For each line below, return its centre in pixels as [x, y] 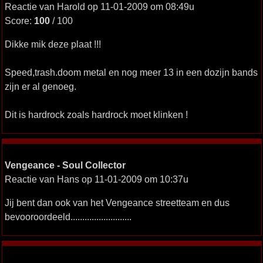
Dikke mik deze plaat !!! [53, 44]
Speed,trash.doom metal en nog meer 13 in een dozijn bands [131, 72]
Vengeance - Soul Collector [65, 165]
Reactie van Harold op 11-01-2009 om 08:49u [99, 6]
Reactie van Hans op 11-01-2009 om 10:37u [96, 179]
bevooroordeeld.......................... [68, 217]
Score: [19, 21]
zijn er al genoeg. [40, 86]
